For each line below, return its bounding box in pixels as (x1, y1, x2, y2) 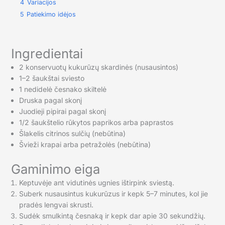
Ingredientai (11, 45, 83, 61)
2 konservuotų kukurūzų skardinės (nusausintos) (19, 62, 178, 71)
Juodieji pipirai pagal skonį (19, 106, 106, 116)
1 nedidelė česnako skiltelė (19, 84, 106, 93)
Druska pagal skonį (19, 95, 82, 104)
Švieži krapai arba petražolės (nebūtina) (19, 140, 151, 149)
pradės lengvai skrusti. (19, 200, 93, 209)
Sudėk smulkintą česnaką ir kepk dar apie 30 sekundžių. (19, 211, 205, 220)
